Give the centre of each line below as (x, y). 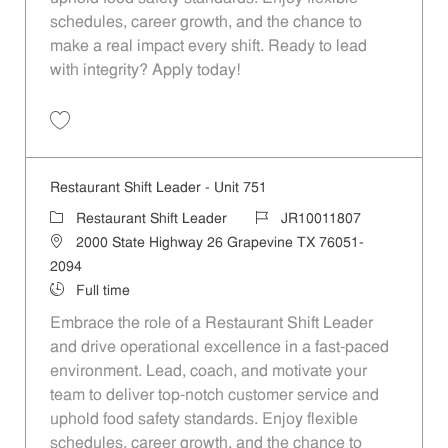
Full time (102, 291)
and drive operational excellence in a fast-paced (219, 347)
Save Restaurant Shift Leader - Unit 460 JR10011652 (203, 138)
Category (77, 218)
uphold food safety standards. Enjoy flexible (203, 419)
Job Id (273, 218)
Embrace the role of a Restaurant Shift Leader (211, 323)
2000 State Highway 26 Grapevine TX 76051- (219, 243)
